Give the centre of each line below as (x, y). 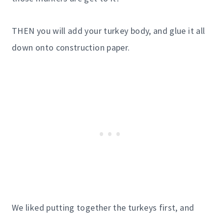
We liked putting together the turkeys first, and (103, 207)
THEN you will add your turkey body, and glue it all (109, 30)
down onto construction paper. (71, 47)
